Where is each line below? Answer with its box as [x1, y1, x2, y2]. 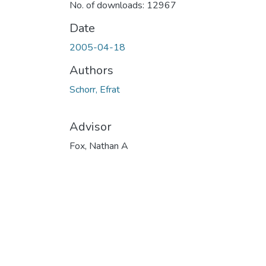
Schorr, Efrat [69, 83, 120, 96]
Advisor [69, 118, 112, 135]
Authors [69, 62, 113, 78]
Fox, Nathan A [69, 139, 128, 153]
